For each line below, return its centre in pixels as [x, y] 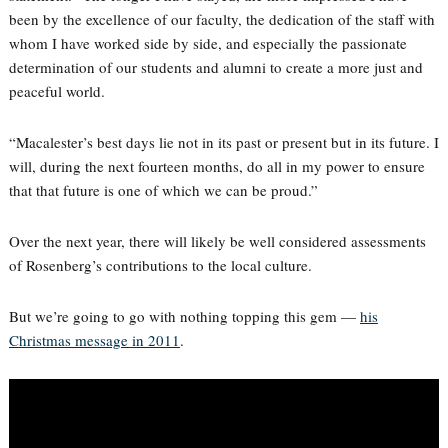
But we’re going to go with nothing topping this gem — [184, 316]
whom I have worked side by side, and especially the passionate [207, 43]
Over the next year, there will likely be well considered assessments [217, 241]
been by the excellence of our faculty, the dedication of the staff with [221, 19]
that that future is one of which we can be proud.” [163, 190]
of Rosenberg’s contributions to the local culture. [160, 265]
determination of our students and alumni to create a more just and [215, 67]
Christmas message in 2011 [94, 340]
